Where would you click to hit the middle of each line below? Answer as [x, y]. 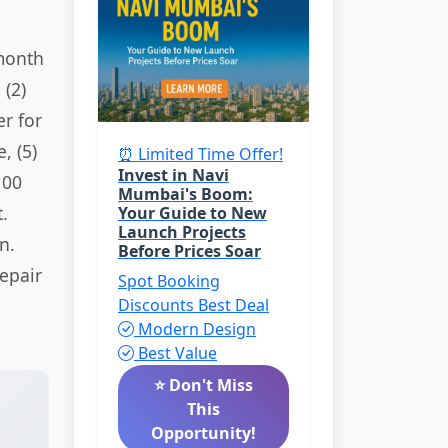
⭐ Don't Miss [203, 385]
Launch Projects [182, 232]
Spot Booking [169, 281]
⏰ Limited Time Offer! [200, 154]
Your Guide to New [192, 213]
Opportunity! [203, 433]
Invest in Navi [173, 175]
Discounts [158, 305]
